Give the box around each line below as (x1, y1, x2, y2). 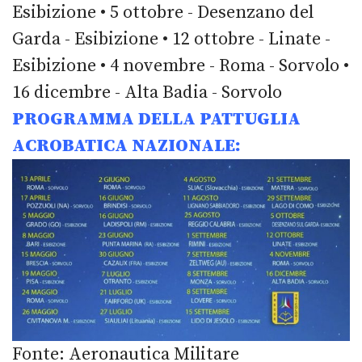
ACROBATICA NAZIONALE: (12, 134, 241, 157)
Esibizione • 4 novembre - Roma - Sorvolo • (12, 54, 349, 77)
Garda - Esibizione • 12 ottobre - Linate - (12, 27, 330, 50)
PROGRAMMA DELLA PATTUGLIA (12, 107, 301, 130)
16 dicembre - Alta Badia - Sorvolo (12, 81, 282, 103)
